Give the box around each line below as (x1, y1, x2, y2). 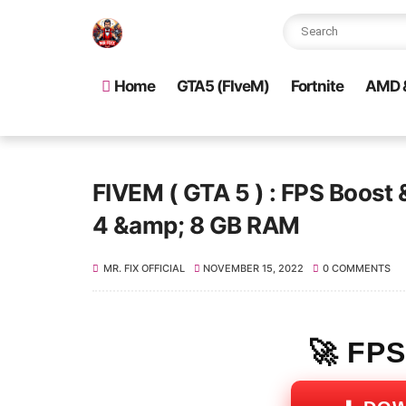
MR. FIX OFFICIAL (103, 262, 185, 275)
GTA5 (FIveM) (177, 77, 269, 95)
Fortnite (291, 77, 343, 95)
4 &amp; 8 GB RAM (92, 211, 300, 239)
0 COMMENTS (322, 262, 391, 275)
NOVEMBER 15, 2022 (203, 262, 304, 275)
